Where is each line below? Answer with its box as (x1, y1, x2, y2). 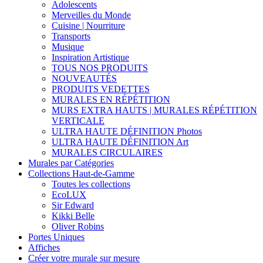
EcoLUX (52, 190, 86, 200)
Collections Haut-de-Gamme (28, 168, 134, 178)
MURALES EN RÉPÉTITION (52, 95, 170, 104)
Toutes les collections (52, 179, 130, 189)
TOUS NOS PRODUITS (52, 63, 148, 73)
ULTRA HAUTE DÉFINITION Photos (52, 126, 202, 136)
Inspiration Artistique (52, 52, 129, 62)
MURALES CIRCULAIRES (52, 147, 163, 157)
